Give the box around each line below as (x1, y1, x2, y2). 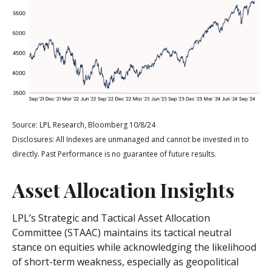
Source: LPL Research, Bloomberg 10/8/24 (12, 119, 155, 130)
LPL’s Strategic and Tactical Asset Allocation (12, 211, 210, 225)
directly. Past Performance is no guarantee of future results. (12, 148, 216, 159)
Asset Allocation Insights (12, 176, 234, 203)
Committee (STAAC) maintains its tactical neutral (12, 225, 231, 239)
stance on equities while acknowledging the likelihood (12, 240, 256, 254)
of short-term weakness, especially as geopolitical (12, 254, 239, 268)
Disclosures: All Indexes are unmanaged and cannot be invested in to (12, 134, 249, 144)
